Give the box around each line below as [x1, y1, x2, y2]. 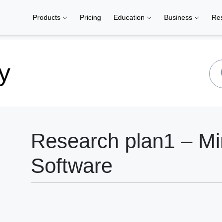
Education [113, 13, 147, 21]
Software [31, 154, 112, 177]
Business [164, 13, 194, 21]
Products [33, 13, 62, 21]
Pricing [80, 13, 101, 21]
